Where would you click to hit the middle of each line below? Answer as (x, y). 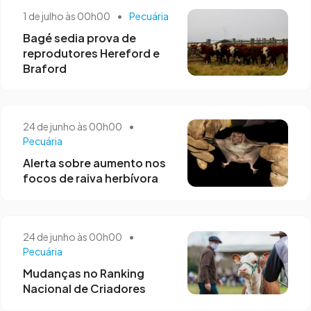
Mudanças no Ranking (84, 273)
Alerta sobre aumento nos (94, 163)
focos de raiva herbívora (91, 178)
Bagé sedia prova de (79, 37)
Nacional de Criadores (84, 288)
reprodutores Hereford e (91, 53)
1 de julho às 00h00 (67, 16)
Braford (45, 68)
